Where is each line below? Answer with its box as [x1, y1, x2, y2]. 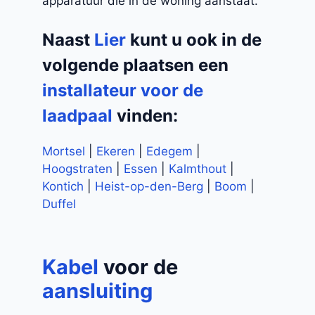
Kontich [42, 179, 84, 194]
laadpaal [42, 105, 112, 127]
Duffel [42, 197, 76, 212]
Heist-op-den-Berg [95, 179, 203, 194]
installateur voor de [42, 80, 203, 101]
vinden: [112, 105, 178, 127]
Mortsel [42, 144, 85, 159]
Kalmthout [169, 162, 226, 176]
